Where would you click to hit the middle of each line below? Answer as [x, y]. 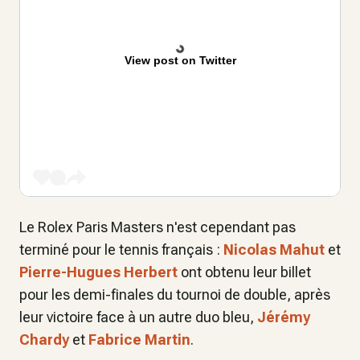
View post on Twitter [180, 61]
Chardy [44, 340]
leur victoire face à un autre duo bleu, [138, 317]
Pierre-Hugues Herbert [98, 272]
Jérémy [284, 317]
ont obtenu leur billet [244, 272]
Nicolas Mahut [274, 250]
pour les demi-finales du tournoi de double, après [175, 295]
